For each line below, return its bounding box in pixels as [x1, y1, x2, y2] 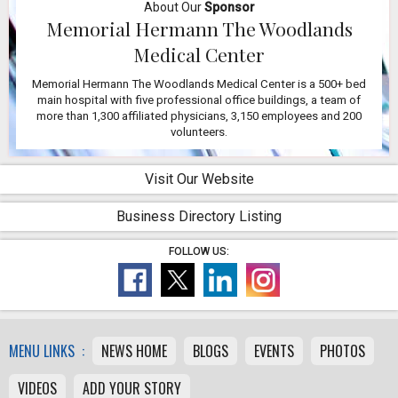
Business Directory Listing [116, 208, 282, 225]
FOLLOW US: [169, 245, 229, 258]
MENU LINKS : [9, 340, 84, 362]
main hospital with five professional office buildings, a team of [37, 93, 361, 107]
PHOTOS [320, 340, 365, 362]
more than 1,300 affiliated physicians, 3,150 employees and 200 [36, 109, 362, 123]
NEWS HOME [101, 340, 167, 362]
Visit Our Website [144, 171, 254, 187]
